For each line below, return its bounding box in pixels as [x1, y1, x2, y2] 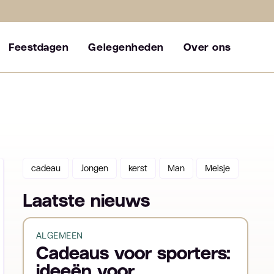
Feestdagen [9, 42, 69, 53]
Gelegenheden [88, 42, 164, 53]
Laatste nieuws [23, 191, 150, 210]
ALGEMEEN [36, 230, 83, 240]
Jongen [81, 163, 108, 173]
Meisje [205, 163, 230, 173]
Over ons [183, 42, 231, 53]
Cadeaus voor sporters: [36, 243, 231, 263]
